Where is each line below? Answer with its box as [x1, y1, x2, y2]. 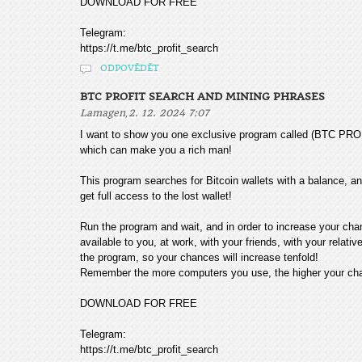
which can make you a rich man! [80, 144, 232, 156]
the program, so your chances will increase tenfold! [80, 251, 318, 263]
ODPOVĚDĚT [100, 63, 159, 74]
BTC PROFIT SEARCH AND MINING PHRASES [80, 90, 325, 103]
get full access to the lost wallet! [80, 190, 232, 202]
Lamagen [80, 107, 125, 119]
